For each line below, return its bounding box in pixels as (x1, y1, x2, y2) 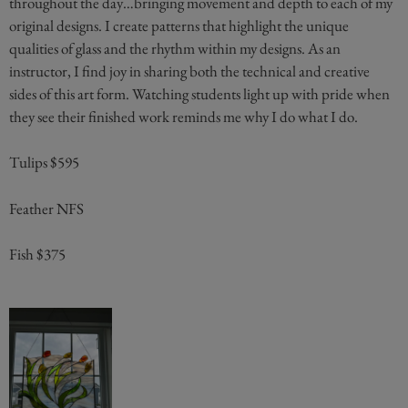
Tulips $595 (9, 152, 79, 173)
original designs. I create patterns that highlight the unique (9, 15, 349, 36)
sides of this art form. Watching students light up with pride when (9, 83, 390, 104)
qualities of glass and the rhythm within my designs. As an (9, 37, 341, 58)
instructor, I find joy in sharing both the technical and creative (9, 60, 370, 81)
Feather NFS (9, 198, 84, 219)
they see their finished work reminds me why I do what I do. (9, 106, 358, 127)
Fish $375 (9, 244, 66, 265)
